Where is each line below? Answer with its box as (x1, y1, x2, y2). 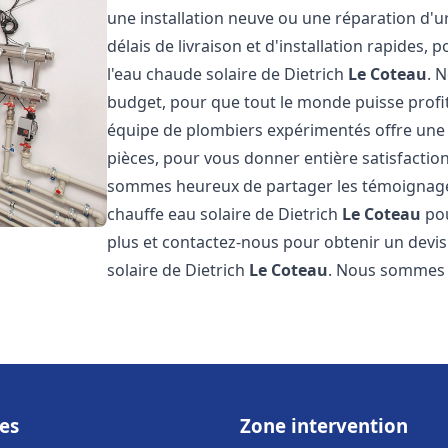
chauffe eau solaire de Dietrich (107, 203, 343, 225)
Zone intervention (240, 413, 408, 438)
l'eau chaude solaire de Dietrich (107, 63, 349, 85)
